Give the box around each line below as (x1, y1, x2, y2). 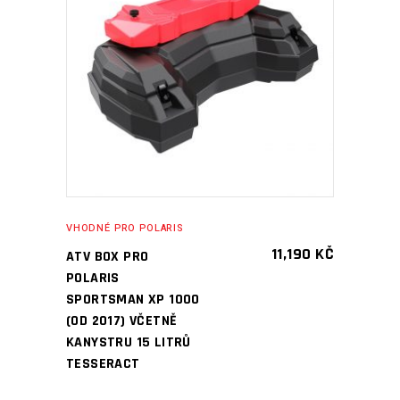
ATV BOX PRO (66, 247, 149, 266)
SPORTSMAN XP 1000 (66, 290, 200, 309)
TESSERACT (66, 354, 140, 373)
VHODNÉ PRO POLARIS (66, 221, 183, 236)
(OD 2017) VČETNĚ (66, 312, 178, 330)
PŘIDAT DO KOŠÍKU (128, 54, 246, 71)
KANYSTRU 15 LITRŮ (66, 333, 191, 352)
